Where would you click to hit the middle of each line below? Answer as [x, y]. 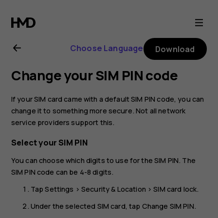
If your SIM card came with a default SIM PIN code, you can [108, 99]
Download [175, 49]
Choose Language [107, 48]
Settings [59, 189]
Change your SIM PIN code [94, 75]
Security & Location [114, 189]
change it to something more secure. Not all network [98, 110]
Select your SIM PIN [49, 143]
